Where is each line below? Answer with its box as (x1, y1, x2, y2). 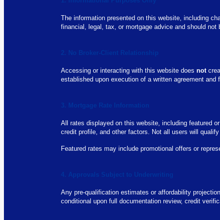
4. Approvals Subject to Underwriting (61, 171, 174, 178)
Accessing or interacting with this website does (61, 67, 197, 74)
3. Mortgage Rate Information (61, 102, 150, 109)
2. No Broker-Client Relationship (61, 49, 159, 56)
